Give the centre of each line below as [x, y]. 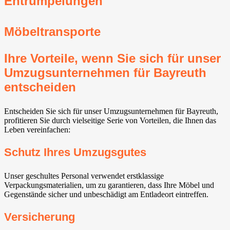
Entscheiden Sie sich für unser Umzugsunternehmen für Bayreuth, [111, 111]
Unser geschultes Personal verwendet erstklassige [84, 176]
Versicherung [40, 217]
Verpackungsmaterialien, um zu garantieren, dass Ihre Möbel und [109, 185]
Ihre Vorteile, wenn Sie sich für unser [112, 58]
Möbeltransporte [52, 31]
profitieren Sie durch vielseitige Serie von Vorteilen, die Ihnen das [110, 120]
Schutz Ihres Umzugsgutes [75, 152]
